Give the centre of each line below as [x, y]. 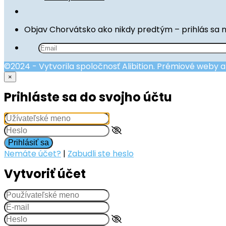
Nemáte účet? [33, 154]
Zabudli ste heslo [101, 154]
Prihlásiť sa [29, 143]
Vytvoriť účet [45, 174]
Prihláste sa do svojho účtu [88, 97]
